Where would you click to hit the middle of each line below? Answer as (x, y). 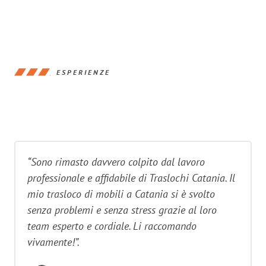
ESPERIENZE (83, 72)
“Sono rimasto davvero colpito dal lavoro (116, 162)
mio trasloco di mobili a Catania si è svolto (121, 194)
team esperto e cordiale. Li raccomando (112, 226)
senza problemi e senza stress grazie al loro (122, 210)
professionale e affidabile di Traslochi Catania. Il (131, 178)
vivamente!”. (53, 242)
